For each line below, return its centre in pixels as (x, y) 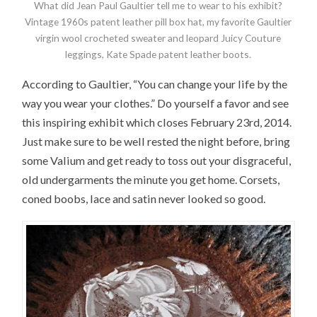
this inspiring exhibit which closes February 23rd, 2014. (157, 122)
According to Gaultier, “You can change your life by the (155, 84)
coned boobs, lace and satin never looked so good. (144, 199)
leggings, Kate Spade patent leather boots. (158, 54)
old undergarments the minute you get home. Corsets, (151, 180)
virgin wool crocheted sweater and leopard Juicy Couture (158, 38)
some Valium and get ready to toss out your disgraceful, (157, 161)
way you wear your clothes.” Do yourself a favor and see (156, 103)
